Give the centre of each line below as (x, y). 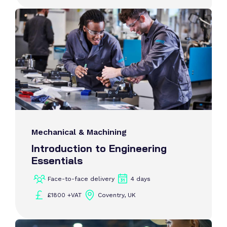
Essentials (57, 160)
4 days (141, 179)
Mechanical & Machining (79, 132)
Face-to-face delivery (81, 179)
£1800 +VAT (65, 195)
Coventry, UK (117, 195)
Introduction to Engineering (99, 148)
